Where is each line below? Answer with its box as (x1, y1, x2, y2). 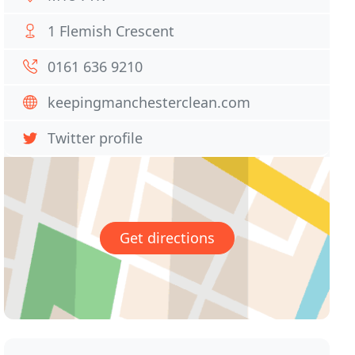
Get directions (119, 228, 215, 248)
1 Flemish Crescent (48, 21, 175, 40)
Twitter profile (48, 128, 143, 147)
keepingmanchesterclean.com (48, 93, 251, 112)
